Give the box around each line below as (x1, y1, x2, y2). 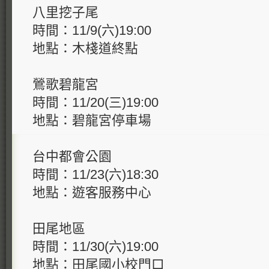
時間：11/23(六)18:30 (32, 167, 159, 182)
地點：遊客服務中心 (32, 185, 151, 200)
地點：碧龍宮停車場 (32, 113, 151, 128)
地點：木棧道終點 (32, 41, 138, 56)
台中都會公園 (32, 149, 112, 164)
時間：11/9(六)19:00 (32, 23, 155, 38)
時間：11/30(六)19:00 (32, 239, 162, 254)
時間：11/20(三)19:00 (32, 95, 162, 110)
